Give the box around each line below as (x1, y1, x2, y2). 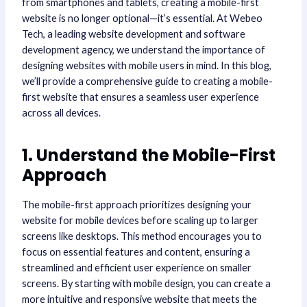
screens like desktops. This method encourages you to (21, 230, 262, 243)
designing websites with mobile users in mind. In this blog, (21, 60, 271, 72)
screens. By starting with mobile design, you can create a (21, 278, 271, 290)
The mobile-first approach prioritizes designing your (21, 199, 251, 211)
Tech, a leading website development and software (21, 28, 245, 40)
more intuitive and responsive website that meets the (21, 293, 257, 306)
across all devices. (21, 107, 101, 119)
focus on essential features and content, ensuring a (21, 246, 250, 258)
